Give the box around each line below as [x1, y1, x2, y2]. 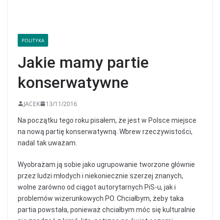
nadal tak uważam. [18, 138, 77, 147]
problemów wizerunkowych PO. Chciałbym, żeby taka [18, 194, 184, 202]
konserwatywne [18, 73, 129, 92]
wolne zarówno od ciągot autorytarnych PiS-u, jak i [18, 183, 176, 191]
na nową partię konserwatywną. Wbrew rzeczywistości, [18, 127, 192, 136]
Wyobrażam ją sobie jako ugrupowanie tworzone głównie [18, 160, 195, 168]
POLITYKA [22, 36, 44, 44]
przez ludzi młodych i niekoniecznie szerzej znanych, [18, 171, 183, 180]
